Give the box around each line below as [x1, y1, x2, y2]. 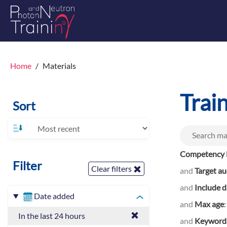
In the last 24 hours [18, 211, 85, 220]
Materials [43, 61, 76, 70]
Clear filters [91, 164, 133, 173]
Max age [195, 199, 224, 209]
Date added [33, 191, 74, 201]
